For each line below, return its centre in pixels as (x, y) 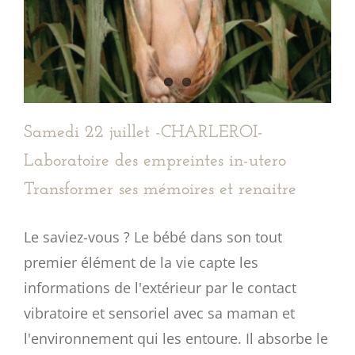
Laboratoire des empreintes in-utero (155, 161)
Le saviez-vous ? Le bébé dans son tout (153, 237)
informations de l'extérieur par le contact (160, 287)
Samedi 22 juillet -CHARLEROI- (143, 132)
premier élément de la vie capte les (141, 262)
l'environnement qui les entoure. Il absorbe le (176, 338)
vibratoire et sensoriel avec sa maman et (159, 313)
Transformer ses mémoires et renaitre (160, 189)
